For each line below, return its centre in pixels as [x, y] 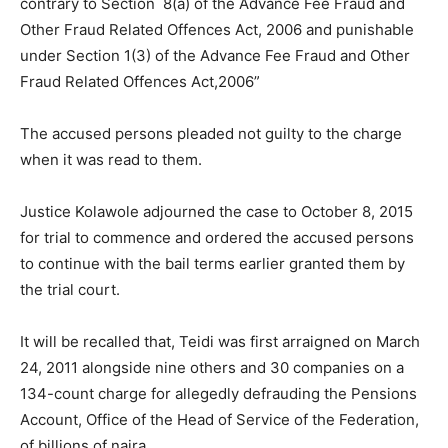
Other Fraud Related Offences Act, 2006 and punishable [217, 30]
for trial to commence [95, 238]
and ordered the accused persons [292, 238]
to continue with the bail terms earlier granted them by [212, 264]
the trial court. [70, 290]
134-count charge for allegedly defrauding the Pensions [218, 394]
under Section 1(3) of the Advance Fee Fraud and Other [215, 56]
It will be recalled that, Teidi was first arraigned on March [220, 342]
